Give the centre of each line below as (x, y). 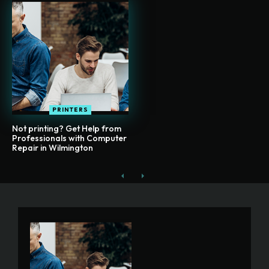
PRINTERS (70, 109)
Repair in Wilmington (53, 147)
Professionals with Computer (69, 138)
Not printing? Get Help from (67, 128)
